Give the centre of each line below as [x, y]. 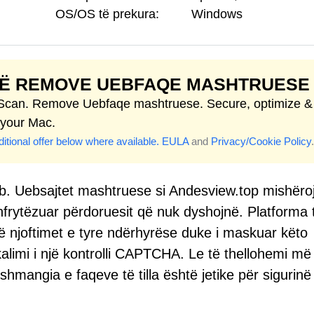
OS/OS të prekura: [107, 14]
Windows [217, 14]
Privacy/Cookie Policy [261, 141]
